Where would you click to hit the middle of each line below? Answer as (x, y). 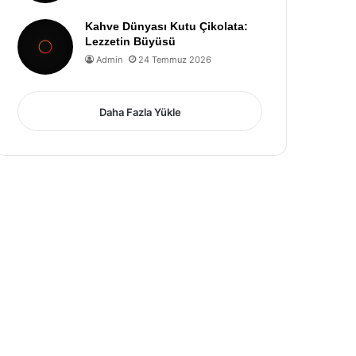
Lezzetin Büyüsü (131, 41)
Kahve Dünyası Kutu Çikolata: (167, 26)
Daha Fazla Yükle (140, 112)
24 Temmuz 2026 (175, 60)
